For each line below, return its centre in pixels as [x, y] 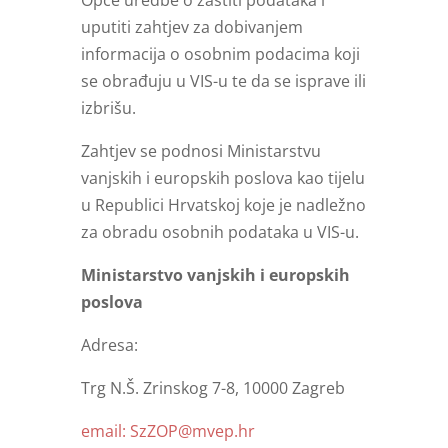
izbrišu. [108, 108]
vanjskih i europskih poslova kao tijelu [222, 178]
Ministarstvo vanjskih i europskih [215, 275]
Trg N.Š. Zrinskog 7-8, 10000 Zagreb [212, 388]
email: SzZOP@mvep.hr [167, 431]
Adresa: [109, 345]
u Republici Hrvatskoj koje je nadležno [223, 205]
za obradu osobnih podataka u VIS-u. [219, 232]
